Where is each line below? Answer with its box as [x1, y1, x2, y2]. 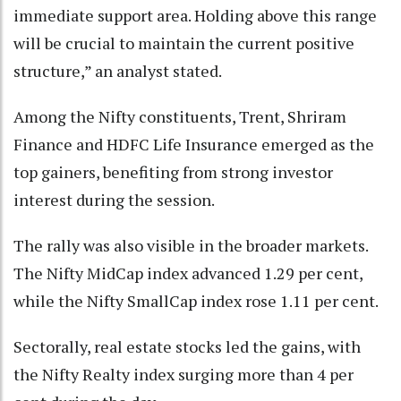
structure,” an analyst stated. [13, 60, 222, 82]
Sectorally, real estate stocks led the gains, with [13, 336, 361, 358]
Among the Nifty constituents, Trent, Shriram [13, 106, 346, 128]
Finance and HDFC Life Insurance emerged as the [13, 133, 374, 156]
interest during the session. [13, 189, 215, 211]
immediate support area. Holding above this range [13, 4, 377, 27]
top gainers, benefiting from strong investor [13, 161, 333, 183]
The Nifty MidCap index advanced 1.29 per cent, [13, 262, 363, 285]
